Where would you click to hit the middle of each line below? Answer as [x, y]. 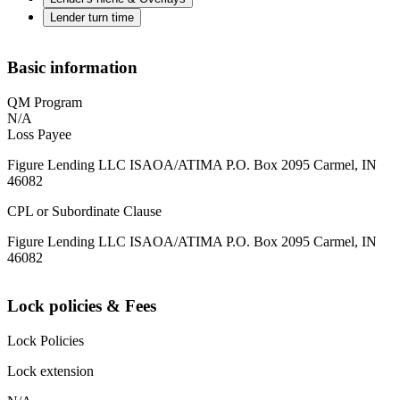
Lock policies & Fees [82, 306]
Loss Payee [39, 134]
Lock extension [50, 371]
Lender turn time [92, 18]
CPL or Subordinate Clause [84, 211]
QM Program [45, 102]
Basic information [72, 68]
